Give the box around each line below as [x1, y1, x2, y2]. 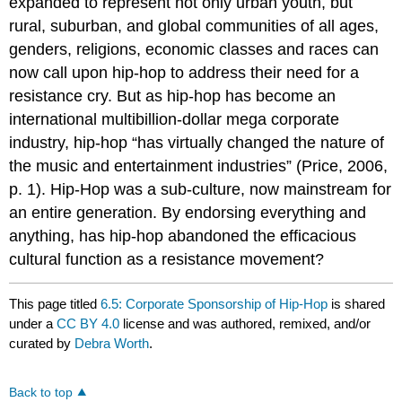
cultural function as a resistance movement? [9, 249, 325, 268]
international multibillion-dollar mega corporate [9, 109, 340, 128]
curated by [9, 336, 75, 352]
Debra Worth [74, 336, 150, 352]
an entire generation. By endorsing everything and [9, 203, 367, 222]
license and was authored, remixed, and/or [119, 316, 371, 332]
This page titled [9, 296, 101, 312]
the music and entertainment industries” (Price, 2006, [9, 156, 389, 175]
